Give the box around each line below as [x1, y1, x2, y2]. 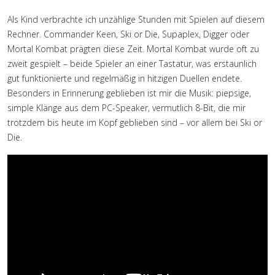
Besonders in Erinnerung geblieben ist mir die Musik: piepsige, [7, 87, 251, 99]
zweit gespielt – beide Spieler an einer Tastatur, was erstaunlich [7, 57, 257, 69]
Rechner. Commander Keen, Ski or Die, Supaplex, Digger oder [7, 28, 249, 40]
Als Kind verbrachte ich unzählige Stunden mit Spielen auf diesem [7, 13, 265, 25]
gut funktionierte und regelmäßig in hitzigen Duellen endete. [7, 72, 242, 84]
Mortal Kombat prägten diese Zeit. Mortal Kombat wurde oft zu [7, 42, 259, 55]
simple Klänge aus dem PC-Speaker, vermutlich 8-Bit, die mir [7, 101, 246, 114]
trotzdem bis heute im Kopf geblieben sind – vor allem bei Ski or [7, 116, 262, 128]
